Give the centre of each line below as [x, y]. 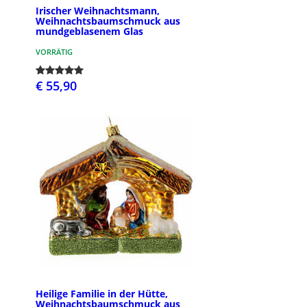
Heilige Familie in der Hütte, [102, 294]
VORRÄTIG [54, 52]
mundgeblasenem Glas [89, 32]
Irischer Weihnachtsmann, [98, 11]
